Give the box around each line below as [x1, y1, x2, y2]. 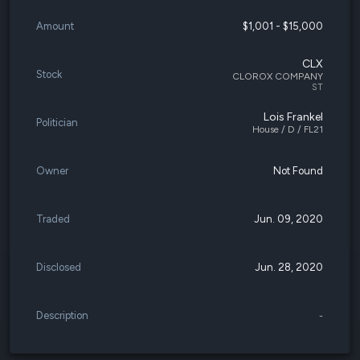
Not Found [273, 165, 323, 177]
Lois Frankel [264, 110, 323, 124]
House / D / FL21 [252, 124, 323, 135]
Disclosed [36, 261, 81, 273]
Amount [36, 20, 74, 32]
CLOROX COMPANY [232, 70, 323, 82]
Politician [36, 117, 78, 129]
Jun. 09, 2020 [254, 213, 323, 225]
